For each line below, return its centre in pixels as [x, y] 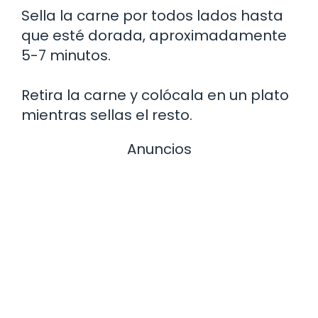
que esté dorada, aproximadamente [154, 36]
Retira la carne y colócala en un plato [155, 95]
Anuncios [159, 149]
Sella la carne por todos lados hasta [152, 16]
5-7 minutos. [66, 56]
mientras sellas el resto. [107, 115]
